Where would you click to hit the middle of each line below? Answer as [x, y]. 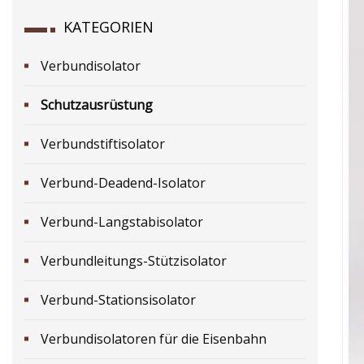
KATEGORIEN [108, 26]
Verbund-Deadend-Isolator [123, 182]
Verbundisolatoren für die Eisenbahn [154, 338]
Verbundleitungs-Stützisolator [134, 260]
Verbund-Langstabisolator [122, 221]
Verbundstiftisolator [103, 143]
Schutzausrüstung [97, 104]
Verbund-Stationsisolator [118, 299]
